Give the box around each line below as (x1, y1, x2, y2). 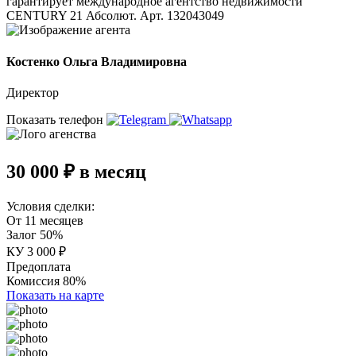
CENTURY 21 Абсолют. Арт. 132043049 (6, 9, 224, 23)
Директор (6, 85, 59, 99)
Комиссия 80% (6, 273, 86, 288)
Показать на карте (6, 288, 104, 302)
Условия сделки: (6, 199, 95, 213)
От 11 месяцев (6, 213, 83, 227)
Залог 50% (6, 227, 63, 242)
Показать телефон (6, 112, 106, 126)
